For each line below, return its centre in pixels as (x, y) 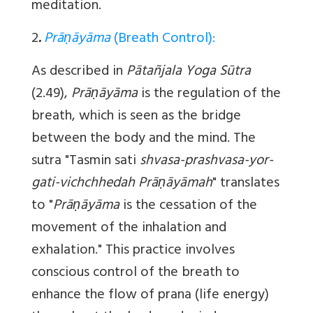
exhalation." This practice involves (133, 252)
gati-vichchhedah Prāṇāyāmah (122, 184)
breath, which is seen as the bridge (136, 117)
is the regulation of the (209, 95)
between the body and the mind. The (144, 140)
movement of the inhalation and (129, 229)
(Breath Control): (163, 40)
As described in (79, 73)
